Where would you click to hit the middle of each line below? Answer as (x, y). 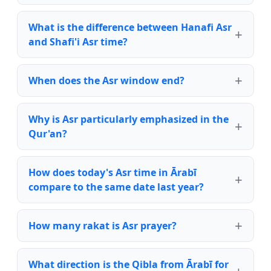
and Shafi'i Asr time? (78, 42)
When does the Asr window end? (106, 81)
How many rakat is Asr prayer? (103, 226)
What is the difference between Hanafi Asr (130, 28)
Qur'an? (48, 134)
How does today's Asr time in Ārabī (113, 173)
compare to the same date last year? (116, 187)
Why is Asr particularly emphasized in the (129, 119)
